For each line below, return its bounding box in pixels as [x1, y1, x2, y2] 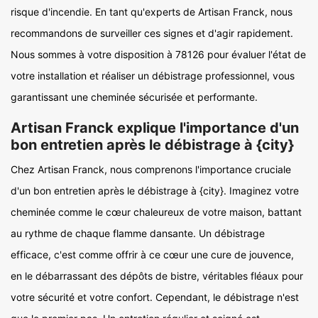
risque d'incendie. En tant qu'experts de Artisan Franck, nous [11, 6, 292, 18]
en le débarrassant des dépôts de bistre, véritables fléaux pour [11, 270, 303, 283]
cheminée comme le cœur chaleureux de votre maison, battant [11, 206, 302, 219]
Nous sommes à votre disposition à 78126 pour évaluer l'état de [11, 48, 306, 61]
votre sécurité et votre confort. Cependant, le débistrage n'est [11, 291, 299, 304]
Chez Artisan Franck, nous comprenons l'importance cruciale [11, 163, 291, 176]
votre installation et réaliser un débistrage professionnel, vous [11, 70, 295, 82]
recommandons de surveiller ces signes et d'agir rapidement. [11, 27, 293, 40]
